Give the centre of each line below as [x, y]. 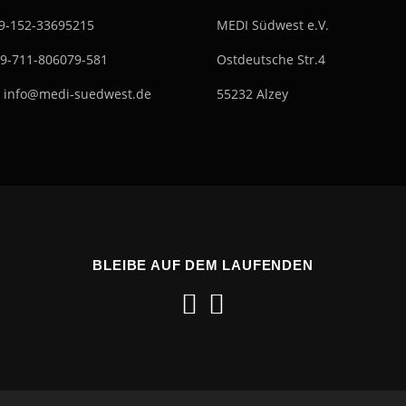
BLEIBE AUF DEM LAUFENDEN [203, 265]
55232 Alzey [252, 93]
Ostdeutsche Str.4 [271, 59]
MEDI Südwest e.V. [273, 24]
